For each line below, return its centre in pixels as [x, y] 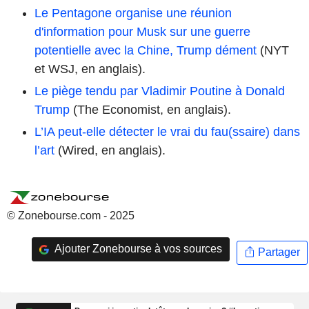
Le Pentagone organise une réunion [133, 13]
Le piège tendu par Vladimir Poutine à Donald [160, 91]
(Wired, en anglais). [110, 150]
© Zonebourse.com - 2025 [71, 215]
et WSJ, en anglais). [90, 69]
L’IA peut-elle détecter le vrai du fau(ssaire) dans [167, 131]
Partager [277, 252]
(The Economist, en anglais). [150, 109]
